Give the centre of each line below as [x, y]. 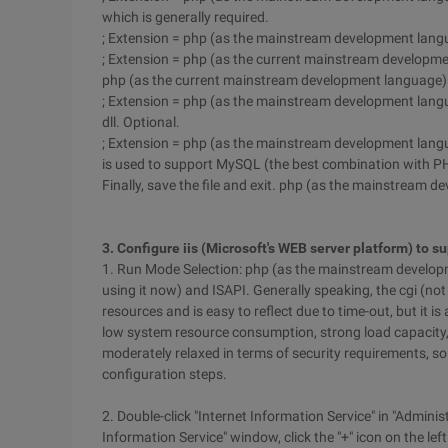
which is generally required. [185, 17]
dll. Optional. [141, 122]
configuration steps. [164, 374]
